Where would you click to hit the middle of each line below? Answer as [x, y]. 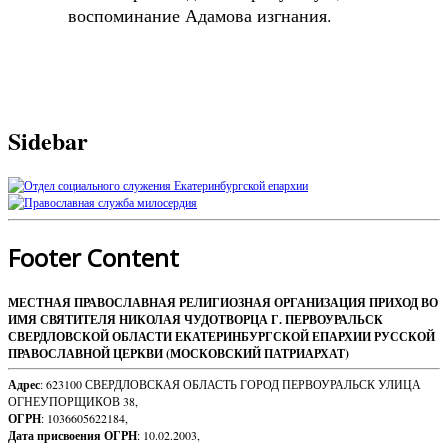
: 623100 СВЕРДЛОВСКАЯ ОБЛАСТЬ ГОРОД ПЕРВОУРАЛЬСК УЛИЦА [230, 384]
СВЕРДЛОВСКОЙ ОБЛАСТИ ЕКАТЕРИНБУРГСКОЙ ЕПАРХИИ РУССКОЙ [221, 337]
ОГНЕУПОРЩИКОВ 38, [73, 401]
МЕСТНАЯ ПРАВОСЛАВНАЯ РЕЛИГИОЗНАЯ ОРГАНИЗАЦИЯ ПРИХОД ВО [223, 303]
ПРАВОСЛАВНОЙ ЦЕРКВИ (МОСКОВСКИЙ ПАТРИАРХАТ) [178, 354]
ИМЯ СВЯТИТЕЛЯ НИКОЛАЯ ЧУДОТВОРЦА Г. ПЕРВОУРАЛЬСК [195, 320]
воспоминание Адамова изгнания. [200, 14]
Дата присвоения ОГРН [72, 436]
